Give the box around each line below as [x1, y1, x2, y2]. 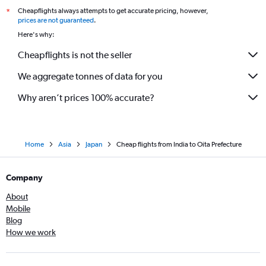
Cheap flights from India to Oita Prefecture [116, 140, 242, 148]
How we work [6, 227, 56, 237]
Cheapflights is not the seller [18, 49, 132, 61]
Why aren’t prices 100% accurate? [18, 91, 154, 103]
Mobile [6, 204, 30, 213]
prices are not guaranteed [18, 16, 94, 24]
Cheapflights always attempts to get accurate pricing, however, [18, 7, 208, 15]
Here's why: [18, 30, 55, 39]
